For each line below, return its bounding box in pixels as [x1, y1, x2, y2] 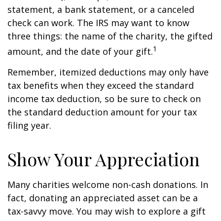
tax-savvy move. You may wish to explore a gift [7, 205, 206, 217]
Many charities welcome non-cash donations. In [7, 179, 208, 190]
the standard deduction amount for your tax [7, 106, 197, 118]
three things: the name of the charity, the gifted [7, 30, 213, 42]
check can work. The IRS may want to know [7, 17, 189, 29]
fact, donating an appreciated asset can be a [7, 192, 198, 204]
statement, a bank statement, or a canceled [7, 3, 194, 15]
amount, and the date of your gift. [7, 45, 153, 57]
